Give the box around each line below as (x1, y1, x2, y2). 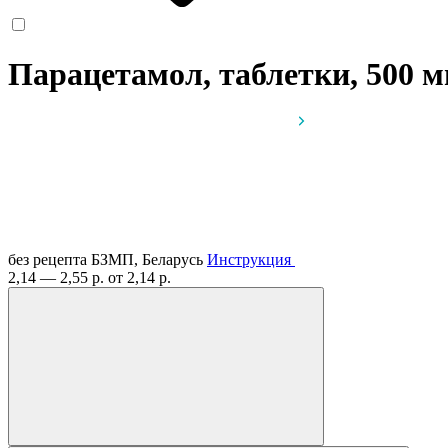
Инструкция (207, 250, 291, 268)
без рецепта (8, 250, 87, 268)
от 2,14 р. (108, 268, 171, 286)
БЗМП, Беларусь (91, 250, 207, 268)
